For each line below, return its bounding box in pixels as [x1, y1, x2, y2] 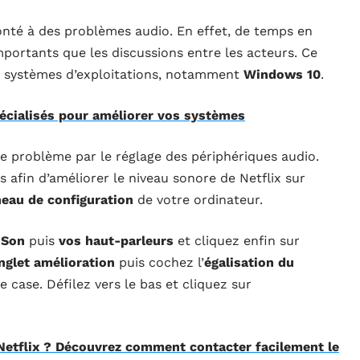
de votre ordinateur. [133, 192, 263, 208]
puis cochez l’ [119, 255, 204, 271]
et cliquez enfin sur [174, 233, 300, 249]
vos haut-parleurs [59, 233, 174, 249]
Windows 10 [243, 67, 321, 83]
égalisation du [204, 255, 294, 271]
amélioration [34, 255, 119, 271]
